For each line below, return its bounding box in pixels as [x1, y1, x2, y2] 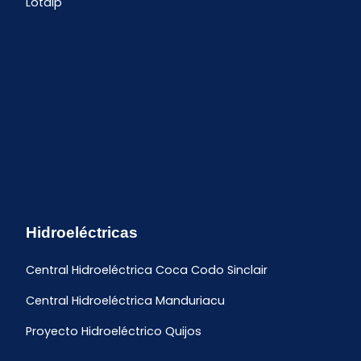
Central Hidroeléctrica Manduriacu [26, 293, 225, 309]
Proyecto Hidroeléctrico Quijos [26, 323, 201, 340]
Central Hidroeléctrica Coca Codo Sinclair [26, 262, 268, 279]
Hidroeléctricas [26, 224, 138, 242]
